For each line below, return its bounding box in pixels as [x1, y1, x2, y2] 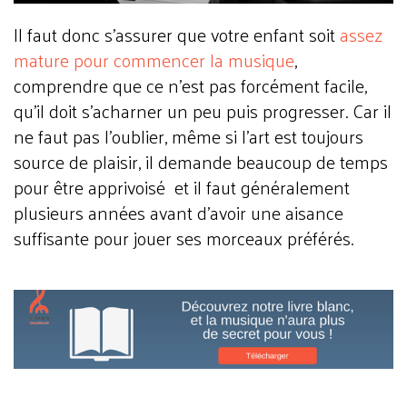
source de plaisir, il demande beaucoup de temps [14, 144, 388, 178]
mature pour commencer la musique [14, 43, 294, 76]
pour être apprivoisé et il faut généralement [14, 170, 350, 203]
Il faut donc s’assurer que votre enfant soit [14, 17, 340, 51]
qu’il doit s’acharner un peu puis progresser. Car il [14, 94, 392, 127]
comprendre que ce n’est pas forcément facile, [14, 68, 367, 102]
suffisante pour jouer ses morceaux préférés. [14, 221, 353, 254]
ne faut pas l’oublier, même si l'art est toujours [14, 119, 363, 153]
